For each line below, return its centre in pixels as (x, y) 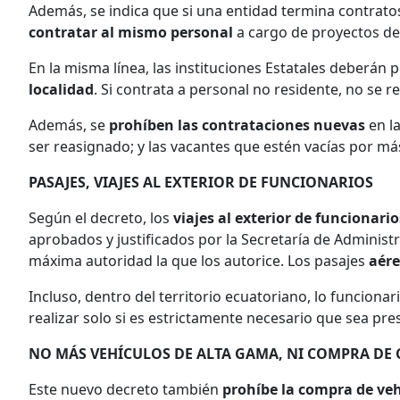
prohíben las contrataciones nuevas (239, 125)
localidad (61, 89)
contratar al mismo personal (131, 32)
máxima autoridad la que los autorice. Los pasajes (199, 260)
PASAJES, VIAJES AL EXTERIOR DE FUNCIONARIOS (201, 182)
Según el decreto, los (101, 217)
